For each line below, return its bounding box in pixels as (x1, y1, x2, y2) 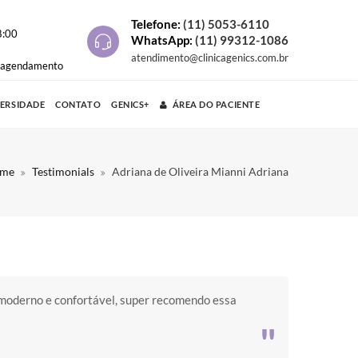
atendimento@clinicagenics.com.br (131, 51, 288, 65)
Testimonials (32, 165, 94, 178)
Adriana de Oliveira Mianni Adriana (112, 165, 288, 178)
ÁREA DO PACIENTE (172, 99, 261, 109)
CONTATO (55, 99, 101, 109)
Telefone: (131, 17, 183, 32)
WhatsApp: (131, 33, 195, 48)
